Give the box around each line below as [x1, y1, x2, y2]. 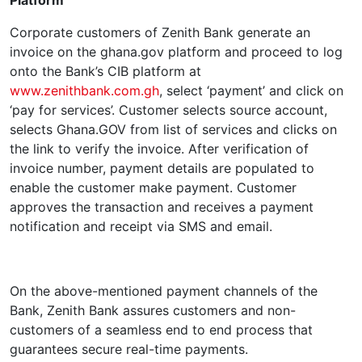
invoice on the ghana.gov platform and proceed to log [10, 44, 343, 60]
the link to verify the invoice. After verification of [10, 141, 309, 157]
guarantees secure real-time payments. [10, 341, 248, 357]
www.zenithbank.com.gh [10, 82, 159, 99]
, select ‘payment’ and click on [159, 82, 343, 99]
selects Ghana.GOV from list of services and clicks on [10, 121, 337, 137]
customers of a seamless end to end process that [10, 322, 313, 338]
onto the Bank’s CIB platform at [10, 63, 201, 79]
